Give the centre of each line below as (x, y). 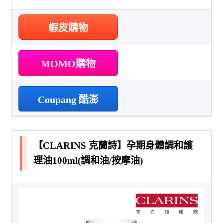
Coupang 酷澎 (68, 99)
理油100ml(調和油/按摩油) (88, 160)
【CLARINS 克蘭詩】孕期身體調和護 (113, 145)
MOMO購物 (68, 63)
